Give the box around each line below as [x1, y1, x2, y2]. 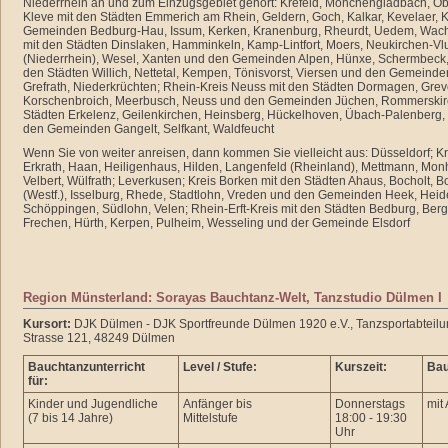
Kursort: [23, 317, 71, 331]
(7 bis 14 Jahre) [28, 411, 113, 425]
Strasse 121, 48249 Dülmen [23, 331, 178, 345]
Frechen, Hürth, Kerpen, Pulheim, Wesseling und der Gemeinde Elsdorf [23, 216, 410, 230]
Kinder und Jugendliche [28, 397, 158, 411]
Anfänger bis [183, 397, 252, 411]
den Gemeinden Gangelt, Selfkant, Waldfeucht [23, 122, 274, 136]
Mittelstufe [183, 411, 238, 425]
